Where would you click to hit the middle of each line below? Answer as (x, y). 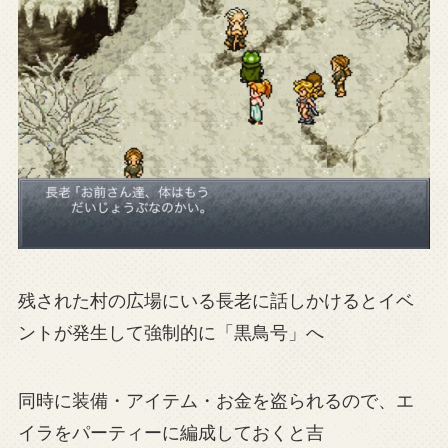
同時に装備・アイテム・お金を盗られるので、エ (215, 400)
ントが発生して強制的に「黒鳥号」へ (170, 333)
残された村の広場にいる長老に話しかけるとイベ (215, 301)
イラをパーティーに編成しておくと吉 (170, 432)
